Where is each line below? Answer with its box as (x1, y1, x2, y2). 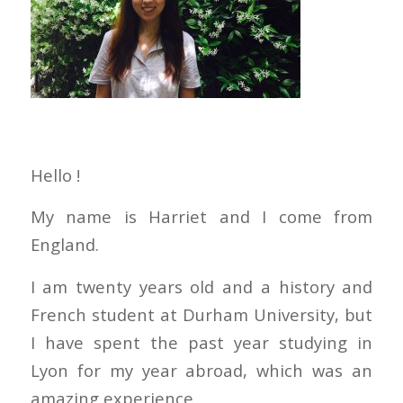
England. (30, 233, 99, 256)
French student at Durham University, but (30, 303, 373, 326)
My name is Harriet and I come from (30, 205, 373, 228)
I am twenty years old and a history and (30, 275, 373, 298)
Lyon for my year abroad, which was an (30, 359, 373, 381)
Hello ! (30, 163, 80, 186)
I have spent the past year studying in (30, 331, 373, 354)
